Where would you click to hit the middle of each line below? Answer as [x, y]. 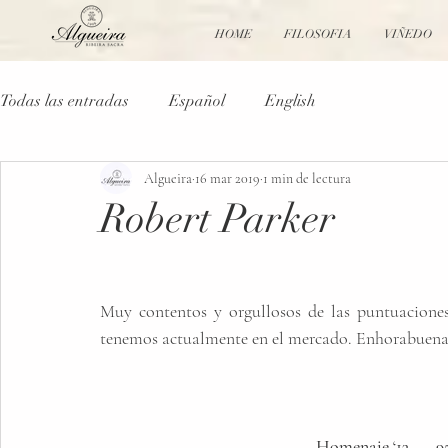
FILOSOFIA [318, 34]
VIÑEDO [408, 34]
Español [197, 101]
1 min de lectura [307, 178]
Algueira [168, 178]
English [290, 101]
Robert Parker [217, 219]
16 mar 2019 [227, 178]
